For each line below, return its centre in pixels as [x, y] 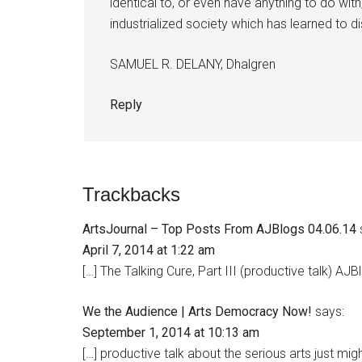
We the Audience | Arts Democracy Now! [197, 311]
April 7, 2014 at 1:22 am [149, 250]
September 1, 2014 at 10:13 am [171, 333]
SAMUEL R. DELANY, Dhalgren [193, 64]
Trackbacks [131, 194]
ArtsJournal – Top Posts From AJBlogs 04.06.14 [219, 229]
